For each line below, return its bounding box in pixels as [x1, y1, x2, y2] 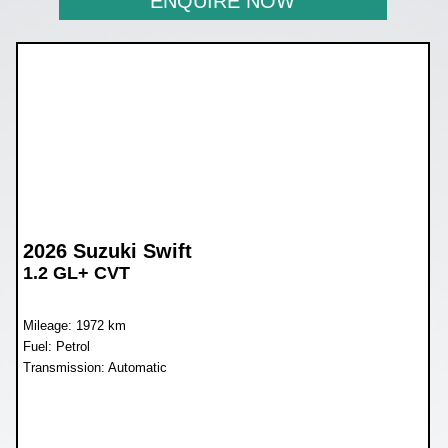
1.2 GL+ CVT [23, 262, 131, 283]
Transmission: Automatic [23, 359, 168, 375]
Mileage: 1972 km [23, 317, 127, 333]
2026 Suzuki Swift [23, 239, 193, 262]
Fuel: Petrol [23, 338, 91, 354]
